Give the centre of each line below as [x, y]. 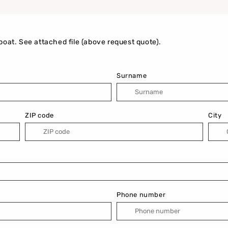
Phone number [141, 194]
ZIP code [39, 115]
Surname [132, 75]
